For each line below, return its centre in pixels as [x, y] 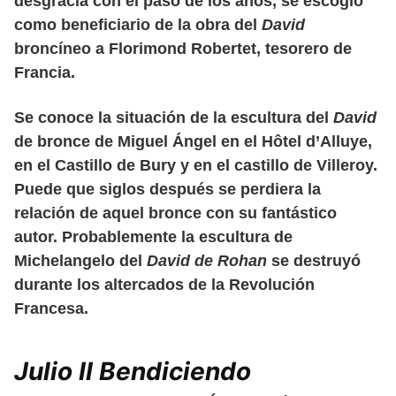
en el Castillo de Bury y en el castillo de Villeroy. [196, 165]
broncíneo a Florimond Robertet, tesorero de [183, 48]
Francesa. [51, 308]
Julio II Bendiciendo [133, 371]
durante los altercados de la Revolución [164, 284]
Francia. [45, 72]
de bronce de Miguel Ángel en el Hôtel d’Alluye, [193, 141]
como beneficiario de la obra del [138, 24]
